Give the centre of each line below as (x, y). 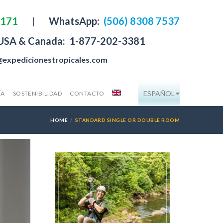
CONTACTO (87, 93)
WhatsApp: (75, 21)
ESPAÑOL (159, 93)
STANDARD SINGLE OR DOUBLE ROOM (127, 120)
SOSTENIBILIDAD (37, 93)
